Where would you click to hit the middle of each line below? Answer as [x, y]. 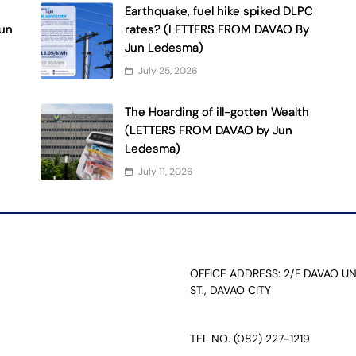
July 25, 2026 [168, 71]
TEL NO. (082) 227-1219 [250, 339]
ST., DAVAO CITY [230, 290]
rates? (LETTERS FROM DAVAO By [217, 29]
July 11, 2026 [166, 172]
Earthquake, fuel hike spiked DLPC [219, 11]
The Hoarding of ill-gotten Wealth [217, 112]
